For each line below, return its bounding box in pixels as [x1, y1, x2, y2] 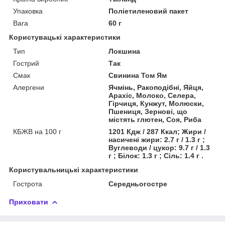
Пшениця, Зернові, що [108, 107, 188, 116]
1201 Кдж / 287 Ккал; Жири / [108, 127, 206, 136]
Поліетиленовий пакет [108, 7, 189, 15]
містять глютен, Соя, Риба [108, 115, 202, 124]
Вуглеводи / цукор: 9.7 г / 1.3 [108, 143, 210, 152]
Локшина [108, 47, 141, 55]
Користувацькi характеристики [9, 33, 121, 41]
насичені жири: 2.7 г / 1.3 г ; [108, 135, 205, 144]
